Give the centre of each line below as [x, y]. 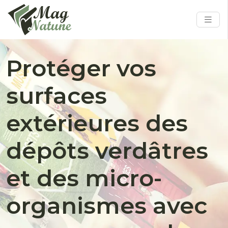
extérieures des [97, 123]
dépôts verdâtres [107, 150]
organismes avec [107, 205]
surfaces [56, 95]
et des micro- [84, 178]
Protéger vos [81, 68]
